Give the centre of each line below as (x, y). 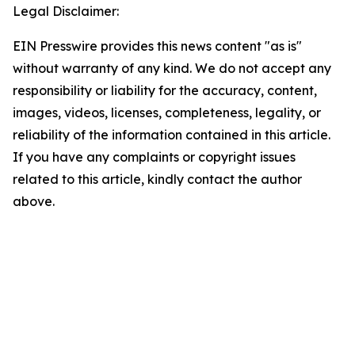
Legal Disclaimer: (66, 11)
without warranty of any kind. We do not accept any (172, 68)
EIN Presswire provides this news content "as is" (157, 46)
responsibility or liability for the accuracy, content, (165, 90)
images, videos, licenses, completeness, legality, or (167, 113)
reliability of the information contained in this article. (172, 135)
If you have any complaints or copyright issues (154, 157)
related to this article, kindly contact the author (157, 179)
